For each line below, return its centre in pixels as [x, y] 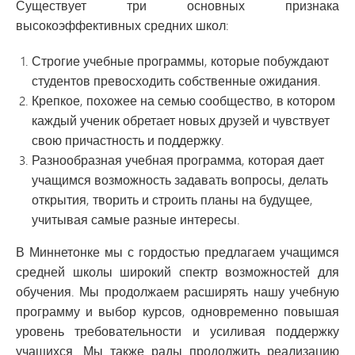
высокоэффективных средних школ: [122, 25]
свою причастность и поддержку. [128, 140]
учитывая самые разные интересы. [136, 219]
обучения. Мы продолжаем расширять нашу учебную [177, 292]
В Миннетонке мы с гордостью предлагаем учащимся [177, 252]
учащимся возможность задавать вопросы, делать [180, 180]
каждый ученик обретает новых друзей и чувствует [181, 120]
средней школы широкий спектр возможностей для [177, 272]
